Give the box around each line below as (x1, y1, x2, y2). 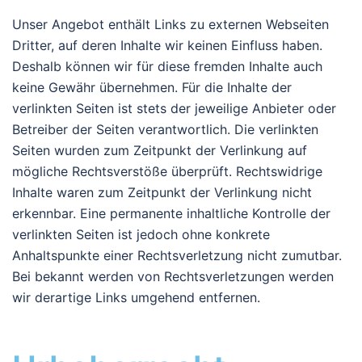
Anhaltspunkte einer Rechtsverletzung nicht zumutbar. (12, 247, 342, 264)
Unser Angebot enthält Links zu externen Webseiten (12, 16, 329, 33)
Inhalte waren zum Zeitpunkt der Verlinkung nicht (12, 184, 312, 201)
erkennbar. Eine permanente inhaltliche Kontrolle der (12, 205, 330, 222)
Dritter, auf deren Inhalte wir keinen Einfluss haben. (12, 37, 322, 54)
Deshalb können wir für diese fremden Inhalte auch (12, 58, 322, 75)
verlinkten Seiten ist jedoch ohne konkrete (12, 226, 270, 243)
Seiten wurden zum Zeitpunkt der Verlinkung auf (12, 142, 307, 159)
